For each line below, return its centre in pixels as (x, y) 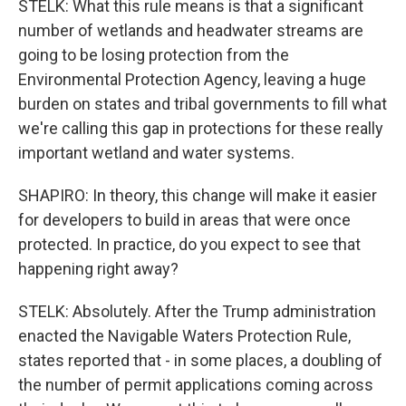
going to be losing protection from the (154, 55)
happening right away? (98, 269)
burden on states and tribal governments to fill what (203, 104)
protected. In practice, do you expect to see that (189, 244)
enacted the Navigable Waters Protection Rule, (184, 336)
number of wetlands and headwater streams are (191, 30)
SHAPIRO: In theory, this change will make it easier (198, 195)
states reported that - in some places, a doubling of (200, 360)
